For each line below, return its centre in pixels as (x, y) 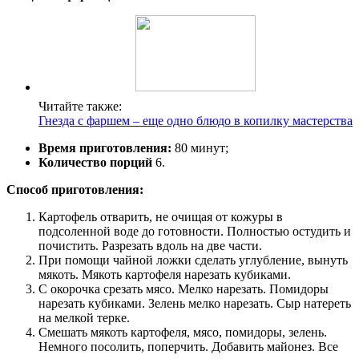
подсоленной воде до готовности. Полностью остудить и (195, 231)
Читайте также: (80, 106)
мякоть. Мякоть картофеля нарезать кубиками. (165, 274)
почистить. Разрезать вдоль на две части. (150, 245)
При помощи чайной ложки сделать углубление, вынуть (193, 260)
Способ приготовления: (75, 189)
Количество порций (95, 162)
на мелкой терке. (84, 317)
